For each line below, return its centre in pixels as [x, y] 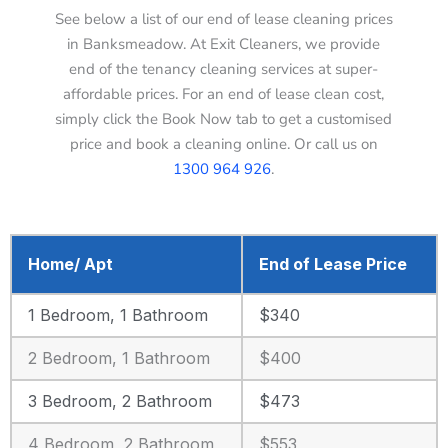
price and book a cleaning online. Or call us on [223, 143]
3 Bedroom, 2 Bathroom [120, 400]
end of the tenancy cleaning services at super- [224, 68]
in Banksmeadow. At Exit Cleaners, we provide [224, 43]
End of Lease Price [333, 263]
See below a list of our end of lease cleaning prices [223, 18]
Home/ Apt [70, 263]
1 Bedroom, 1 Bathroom [118, 314]
